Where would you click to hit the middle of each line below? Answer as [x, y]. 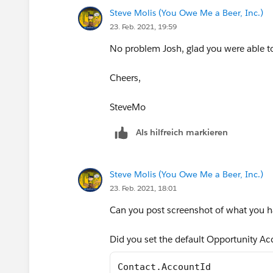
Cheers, [125, 77]
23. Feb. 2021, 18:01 [143, 188]
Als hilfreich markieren [182, 132]
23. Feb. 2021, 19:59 [143, 26]
